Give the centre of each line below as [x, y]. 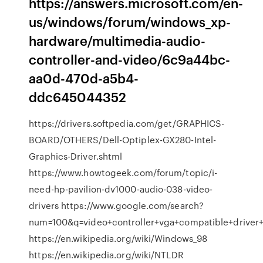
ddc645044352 [78, 97]
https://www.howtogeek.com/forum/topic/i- [123, 173]
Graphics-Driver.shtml [76, 156]
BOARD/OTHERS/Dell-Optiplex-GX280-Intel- [123, 140]
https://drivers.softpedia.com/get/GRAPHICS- [127, 123]
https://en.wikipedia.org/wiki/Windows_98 [118, 238]
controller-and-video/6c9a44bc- [130, 59]
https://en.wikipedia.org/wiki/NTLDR [106, 255]
